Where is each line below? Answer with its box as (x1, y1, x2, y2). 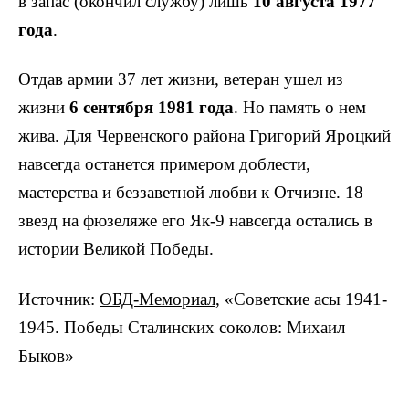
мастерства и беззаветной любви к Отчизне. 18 (18, 183, 363, 203)
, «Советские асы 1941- (215, 289, 387, 309)
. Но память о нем (234, 98, 366, 118)
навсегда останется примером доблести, (18, 154, 310, 174)
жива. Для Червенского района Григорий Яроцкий (18, 126, 391, 146)
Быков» (18, 346, 74, 366)
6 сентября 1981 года (69, 98, 234, 118)
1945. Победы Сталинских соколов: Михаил (18, 318, 345, 338)
